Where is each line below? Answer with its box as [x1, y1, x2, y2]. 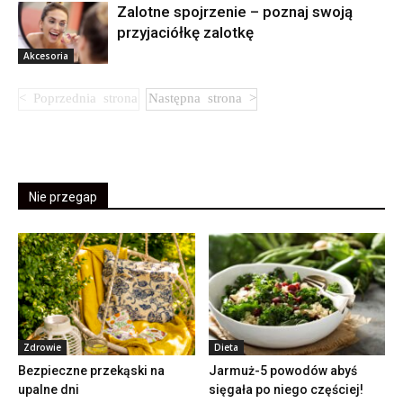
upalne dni [18, 381, 79, 397]
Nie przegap [29, 190, 97, 205]
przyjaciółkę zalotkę [117, 23, 254, 42]
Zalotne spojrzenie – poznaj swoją [117, 3, 353, 22]
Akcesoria [23, 49, 68, 63]
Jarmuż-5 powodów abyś [208, 363, 357, 378]
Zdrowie [23, 340, 61, 354]
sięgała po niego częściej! [208, 381, 363, 397]
